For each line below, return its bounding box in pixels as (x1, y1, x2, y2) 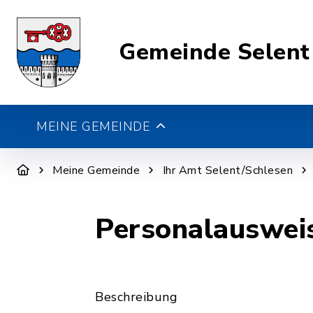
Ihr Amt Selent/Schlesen (162, 163, 293, 178)
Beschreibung (95, 289, 177, 305)
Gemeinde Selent (119, 37, 310, 67)
